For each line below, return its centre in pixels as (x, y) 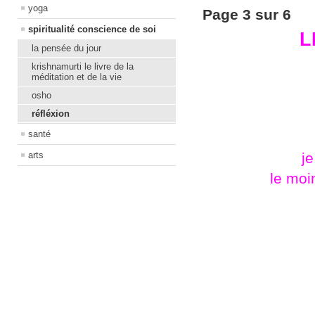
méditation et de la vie (77, 77)
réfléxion (51, 113)
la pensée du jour (66, 48)
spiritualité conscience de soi (92, 29)
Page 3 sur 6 (247, 14)
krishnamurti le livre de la (83, 66)
